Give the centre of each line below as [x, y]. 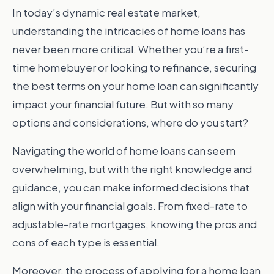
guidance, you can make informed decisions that [131, 187]
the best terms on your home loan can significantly [135, 86]
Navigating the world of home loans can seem [124, 150]
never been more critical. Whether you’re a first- [131, 49]
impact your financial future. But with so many [123, 104]
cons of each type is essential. [86, 242]
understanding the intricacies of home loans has [129, 31]
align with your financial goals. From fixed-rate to [130, 206]
